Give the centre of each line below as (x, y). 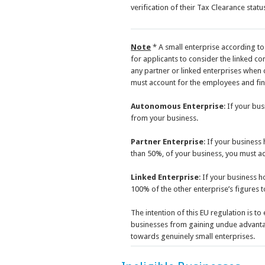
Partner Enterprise (167, 142)
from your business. (165, 118)
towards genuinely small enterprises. (193, 237)
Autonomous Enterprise (177, 106)
